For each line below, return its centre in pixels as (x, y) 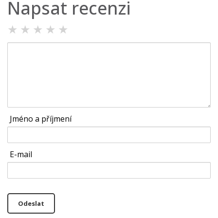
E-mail (21, 154)
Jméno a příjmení (41, 119)
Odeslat (31, 204)
